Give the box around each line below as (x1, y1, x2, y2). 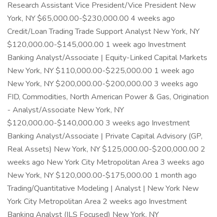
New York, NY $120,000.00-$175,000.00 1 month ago (7, 170, 197, 181)
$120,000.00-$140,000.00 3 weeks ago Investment (7, 118, 190, 128)
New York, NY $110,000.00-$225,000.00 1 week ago (7, 65, 194, 76)
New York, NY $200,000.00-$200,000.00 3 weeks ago (7, 78, 198, 89)
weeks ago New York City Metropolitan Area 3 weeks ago (7, 157, 204, 168)
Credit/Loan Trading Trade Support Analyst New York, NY (7, 26, 200, 37)
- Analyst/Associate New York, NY (7, 105, 124, 115)
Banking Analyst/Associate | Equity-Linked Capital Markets (7, 52, 207, 63)
